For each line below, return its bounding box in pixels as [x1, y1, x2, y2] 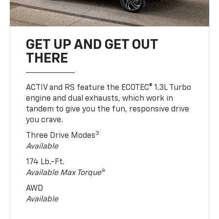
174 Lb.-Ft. [26, 158, 65, 167]
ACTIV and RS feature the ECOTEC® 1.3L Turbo [26, 84, 192, 92]
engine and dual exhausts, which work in [26, 95, 174, 103]
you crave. [26, 116, 64, 125]
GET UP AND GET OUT [26, 38, 158, 52]
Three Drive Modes [26, 132, 96, 140]
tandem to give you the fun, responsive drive [26, 106, 190, 114]
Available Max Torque [26, 169, 102, 177]
